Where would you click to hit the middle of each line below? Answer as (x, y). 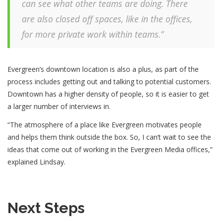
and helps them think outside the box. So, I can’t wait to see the (109, 137)
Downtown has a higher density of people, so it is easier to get (108, 94)
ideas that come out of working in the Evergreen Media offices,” (110, 149)
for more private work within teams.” (93, 34)
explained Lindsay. (36, 162)
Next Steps (46, 208)
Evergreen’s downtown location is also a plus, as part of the (103, 69)
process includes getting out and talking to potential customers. (109, 81)
